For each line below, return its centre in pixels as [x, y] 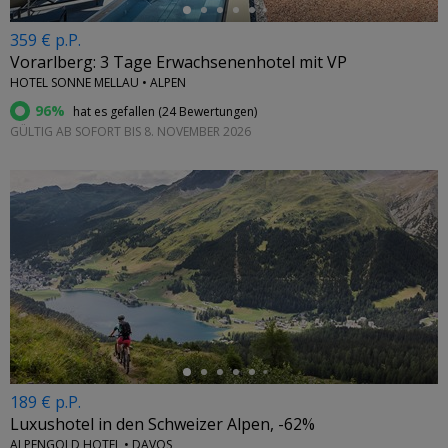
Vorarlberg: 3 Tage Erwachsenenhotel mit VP [178, 62]
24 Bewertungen [208, 112]
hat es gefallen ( [116, 112]
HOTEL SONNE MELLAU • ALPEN [98, 83]
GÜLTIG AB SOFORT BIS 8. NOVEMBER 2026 [130, 132]
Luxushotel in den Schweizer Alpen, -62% [162, 424]
